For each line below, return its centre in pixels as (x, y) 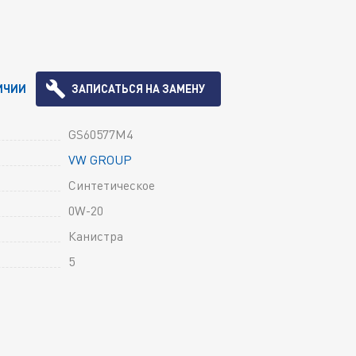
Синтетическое (112, 185)
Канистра (96, 236)
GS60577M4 (101, 134)
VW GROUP (100, 159)
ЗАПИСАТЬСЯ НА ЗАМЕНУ (139, 89)
